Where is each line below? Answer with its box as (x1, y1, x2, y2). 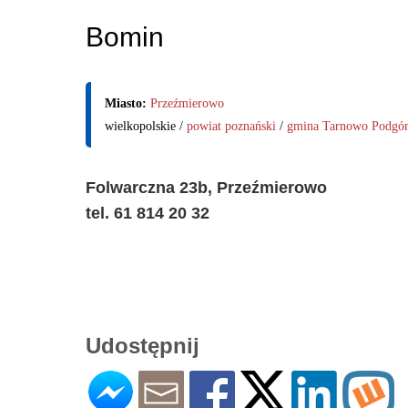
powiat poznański (187, 118, 276, 133)
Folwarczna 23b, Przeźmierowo (86, 178, 327, 197)
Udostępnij (86, 332, 199, 358)
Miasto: (105, 96, 150, 110)
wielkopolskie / (105, 118, 187, 133)
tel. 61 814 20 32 (86, 203, 209, 222)
